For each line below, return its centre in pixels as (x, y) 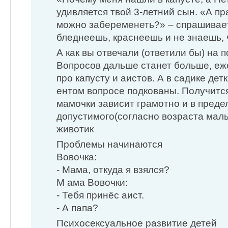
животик (75, 129)
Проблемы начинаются (109, 144)
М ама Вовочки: (92, 182)
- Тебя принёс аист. (100, 195)
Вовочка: (77, 157)
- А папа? (77, 208)
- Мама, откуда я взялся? (113, 169)
